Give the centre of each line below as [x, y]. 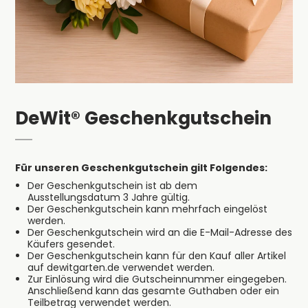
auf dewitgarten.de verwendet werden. [121, 268]
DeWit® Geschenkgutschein [144, 118]
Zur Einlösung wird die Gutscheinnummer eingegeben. [157, 279]
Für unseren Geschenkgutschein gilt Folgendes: [142, 168]
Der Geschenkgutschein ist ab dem [112, 186]
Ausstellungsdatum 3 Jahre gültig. [108, 198]
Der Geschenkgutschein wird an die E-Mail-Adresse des [159, 233]
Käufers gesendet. [71, 244]
